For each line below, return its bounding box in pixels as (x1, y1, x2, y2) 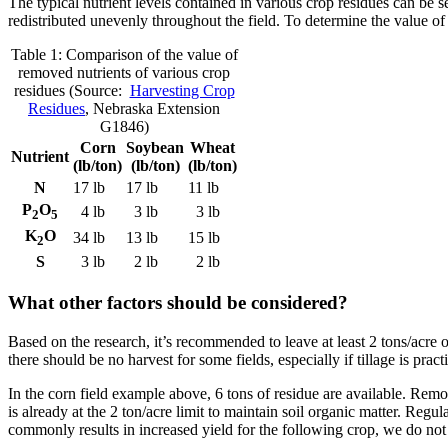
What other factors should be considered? (8, 292, 348, 314)
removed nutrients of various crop (18, 63, 230, 81)
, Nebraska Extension (85, 99, 220, 117)
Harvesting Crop (129, 81, 235, 99)
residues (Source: (13, 81, 130, 99)
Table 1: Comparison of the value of (10, 45, 238, 63)
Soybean (126, 138, 184, 156)
